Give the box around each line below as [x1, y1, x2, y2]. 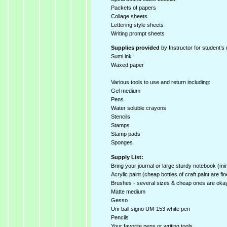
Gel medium [110, 88, 140, 94]
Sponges [110, 139, 136, 146]
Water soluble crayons [110, 105, 166, 111]
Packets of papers [110, 5, 156, 11]
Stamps [110, 122, 130, 129]
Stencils [110, 113, 130, 120]
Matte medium [110, 188, 145, 195]
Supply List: [110, 154, 143, 160]
